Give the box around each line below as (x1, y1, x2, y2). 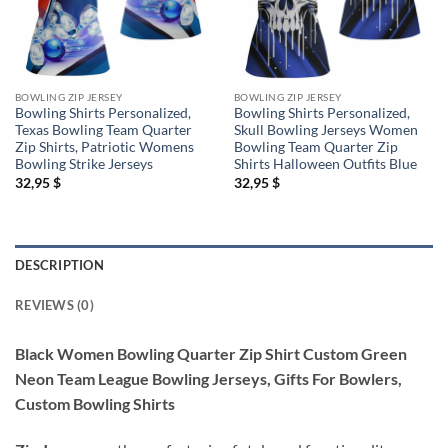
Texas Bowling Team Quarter (14, 122, 192, 139)
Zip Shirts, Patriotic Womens (14, 139, 194, 156)
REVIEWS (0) (15, 297, 94, 314)
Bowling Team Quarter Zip (233, 139, 398, 156)
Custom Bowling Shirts (15, 394, 175, 414)
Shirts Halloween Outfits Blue (233, 156, 417, 173)
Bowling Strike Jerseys (14, 156, 153, 173)
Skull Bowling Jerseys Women (233, 122, 418, 139)
